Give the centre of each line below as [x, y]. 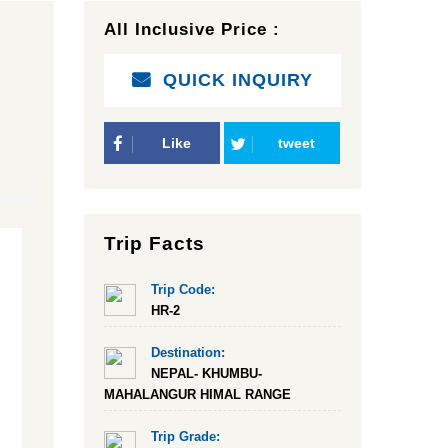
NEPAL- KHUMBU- [206, 373]
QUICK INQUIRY [237, 80]
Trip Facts [154, 243]
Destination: [187, 352]
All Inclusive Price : [191, 29]
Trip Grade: [185, 436]
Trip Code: [182, 289]
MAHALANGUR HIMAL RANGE [197, 394]
